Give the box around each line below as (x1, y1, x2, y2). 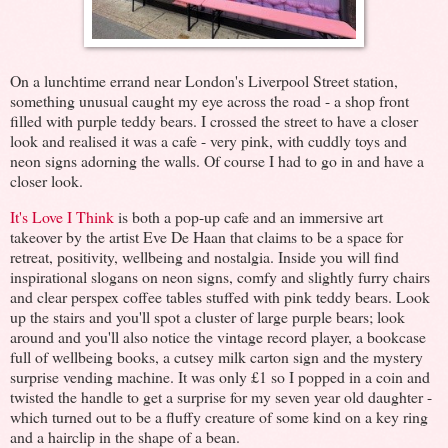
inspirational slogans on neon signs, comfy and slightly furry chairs (10, 265, 430, 287)
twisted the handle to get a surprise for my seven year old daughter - (10, 385, 432, 407)
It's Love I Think (10, 205, 114, 227)
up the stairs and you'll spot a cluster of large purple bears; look (10, 305, 405, 327)
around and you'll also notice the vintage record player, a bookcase (10, 325, 426, 347)
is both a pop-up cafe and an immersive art (114, 205, 383, 227)
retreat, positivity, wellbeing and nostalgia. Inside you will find (10, 245, 399, 267)
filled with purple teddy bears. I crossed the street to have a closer (10, 109, 418, 131)
